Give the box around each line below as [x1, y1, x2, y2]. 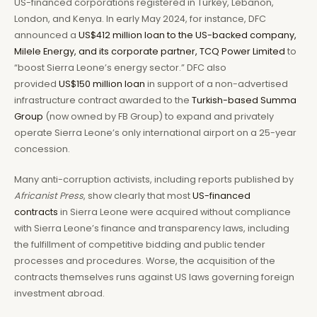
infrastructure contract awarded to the [14, 93, 192, 106]
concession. [14, 142, 74, 155]
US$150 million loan [59, 77, 145, 90]
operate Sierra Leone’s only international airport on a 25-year [14, 126, 296, 139]
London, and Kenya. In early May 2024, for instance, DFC [14, 12, 266, 25]
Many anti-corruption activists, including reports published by [14, 173, 294, 186]
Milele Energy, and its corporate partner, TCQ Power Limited [14, 45, 285, 57]
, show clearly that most [83, 190, 192, 202]
